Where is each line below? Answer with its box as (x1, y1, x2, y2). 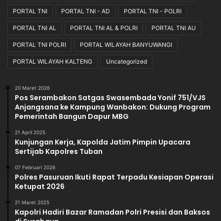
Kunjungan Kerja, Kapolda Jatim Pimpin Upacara (15, 137, 190, 147)
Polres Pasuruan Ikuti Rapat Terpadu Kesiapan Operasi (15, 172, 214, 183)
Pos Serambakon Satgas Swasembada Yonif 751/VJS (15, 93, 206, 103)
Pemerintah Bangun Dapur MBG (15, 111, 129, 122)
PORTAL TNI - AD (61, 7, 110, 15)
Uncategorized (106, 58, 147, 66)
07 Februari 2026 (15, 164, 55, 171)
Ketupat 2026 (15, 182, 65, 192)
